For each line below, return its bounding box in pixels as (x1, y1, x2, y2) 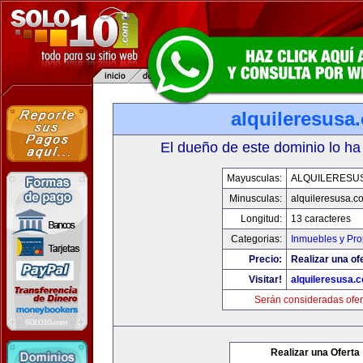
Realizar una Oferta (271, 347, 360, 358)
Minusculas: (229, 193, 282, 204)
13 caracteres (291, 213, 351, 224)
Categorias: (231, 233, 282, 245)
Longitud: (241, 213, 282, 224)
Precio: (249, 254, 282, 265)
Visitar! (249, 274, 282, 285)
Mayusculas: (227, 173, 282, 184)
